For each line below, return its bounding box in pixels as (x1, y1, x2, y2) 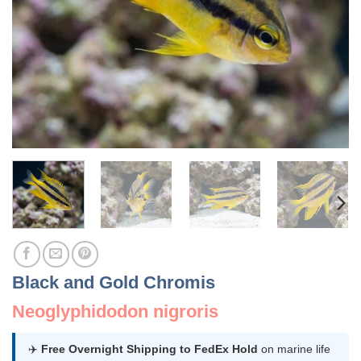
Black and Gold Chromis (12, 272, 215, 293)
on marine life (258, 342, 330, 355)
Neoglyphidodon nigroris (12, 301, 218, 322)
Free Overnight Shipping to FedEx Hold (41, 342, 258, 355)
